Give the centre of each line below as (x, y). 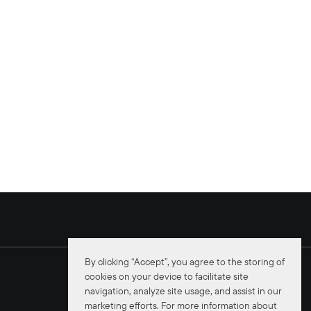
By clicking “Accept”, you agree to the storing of (185, 262)
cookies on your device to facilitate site (167, 277)
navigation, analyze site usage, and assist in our (183, 291)
